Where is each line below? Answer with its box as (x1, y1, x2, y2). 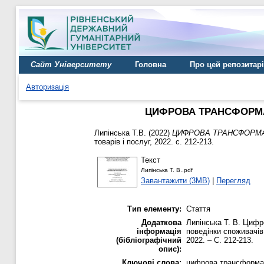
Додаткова (141, 218, 181, 227)
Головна (135, 60, 166, 69)
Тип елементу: (127, 204, 181, 214)
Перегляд (216, 176, 250, 185)
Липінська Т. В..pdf (141, 166, 193, 173)
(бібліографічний (116, 236, 181, 245)
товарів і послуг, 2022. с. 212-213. (94, 137, 214, 146)
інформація (137, 227, 181, 236)
